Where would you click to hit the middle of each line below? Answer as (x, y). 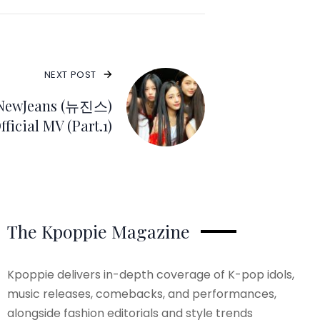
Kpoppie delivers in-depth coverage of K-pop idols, (150, 275)
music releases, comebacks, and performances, (141, 294)
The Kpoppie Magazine (98, 231)
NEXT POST (70, 74)
